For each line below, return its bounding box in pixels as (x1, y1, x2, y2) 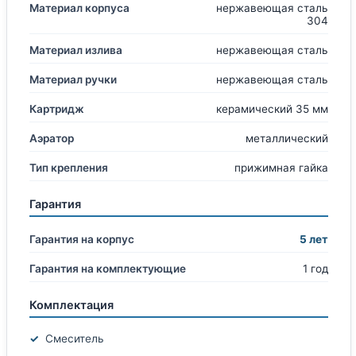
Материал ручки (29, 73, 117, 87)
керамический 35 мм (216, 103, 328, 116)
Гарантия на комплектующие (29, 262, 186, 276)
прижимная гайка (234, 161, 328, 175)
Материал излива (29, 44, 122, 57)
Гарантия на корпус (29, 233, 134, 246)
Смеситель (45, 332, 104, 346)
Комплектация (29, 298, 114, 312)
